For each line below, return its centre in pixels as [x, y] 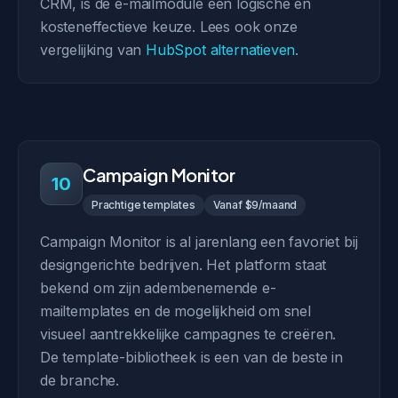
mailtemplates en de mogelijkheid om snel [175, 311]
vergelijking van [93, 50]
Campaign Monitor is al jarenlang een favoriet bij [199, 242]
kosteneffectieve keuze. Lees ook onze [169, 27]
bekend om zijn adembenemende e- [158, 288]
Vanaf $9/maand [255, 205]
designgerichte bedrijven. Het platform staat [183, 265]
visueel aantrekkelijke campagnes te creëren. [188, 334]
